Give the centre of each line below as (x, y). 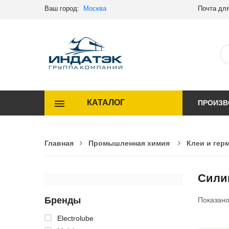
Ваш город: (64, 8)
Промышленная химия (129, 143)
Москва (95, 8)
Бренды (63, 200)
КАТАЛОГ (106, 103)
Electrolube (75, 218)
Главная (59, 143)
